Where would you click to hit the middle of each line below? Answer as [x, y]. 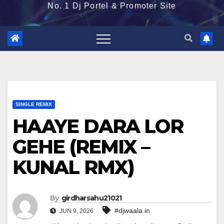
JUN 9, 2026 [76, 211]
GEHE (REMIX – [81, 147]
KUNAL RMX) [73, 167]
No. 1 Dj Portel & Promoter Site [112, 6]
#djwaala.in [132, 211]
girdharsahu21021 [91, 198]
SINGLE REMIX [34, 104]
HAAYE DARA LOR [98, 126]
